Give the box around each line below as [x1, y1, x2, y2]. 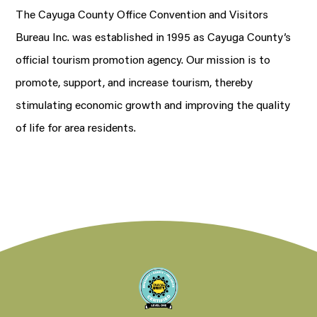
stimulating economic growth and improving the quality [16, 96, 291, 112]
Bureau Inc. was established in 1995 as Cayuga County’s [16, 28, 292, 44]
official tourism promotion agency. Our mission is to [16, 51, 271, 67]
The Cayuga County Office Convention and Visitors [16, 6, 269, 21]
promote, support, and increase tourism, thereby [16, 74, 253, 89]
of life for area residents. [16, 119, 137, 134]
